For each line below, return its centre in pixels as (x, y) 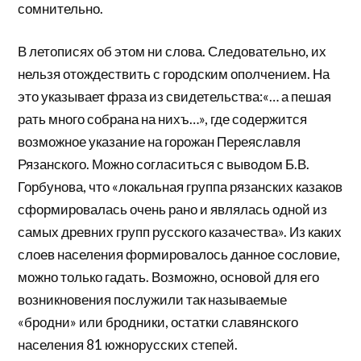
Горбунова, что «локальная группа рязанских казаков (180, 187)
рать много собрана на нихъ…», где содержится (163, 119)
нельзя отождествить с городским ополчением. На (174, 74)
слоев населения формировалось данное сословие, (179, 255)
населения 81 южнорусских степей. (128, 345)
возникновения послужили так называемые (153, 300)
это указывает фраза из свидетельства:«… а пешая (175, 97)
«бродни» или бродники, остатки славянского (158, 322)
